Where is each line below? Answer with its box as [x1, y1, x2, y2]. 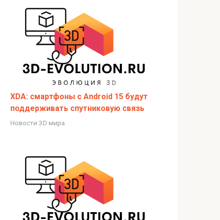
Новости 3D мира [10, 119, 65, 127]
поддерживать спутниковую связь [10, 104, 144, 113]
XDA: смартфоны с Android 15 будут [10, 92, 148, 102]
